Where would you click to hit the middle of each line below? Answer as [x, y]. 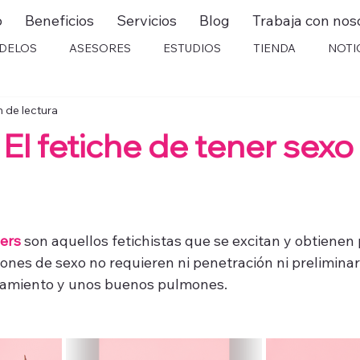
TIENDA [274, 48]
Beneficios [59, 20]
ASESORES [100, 48]
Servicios [146, 20]
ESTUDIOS [192, 48]
